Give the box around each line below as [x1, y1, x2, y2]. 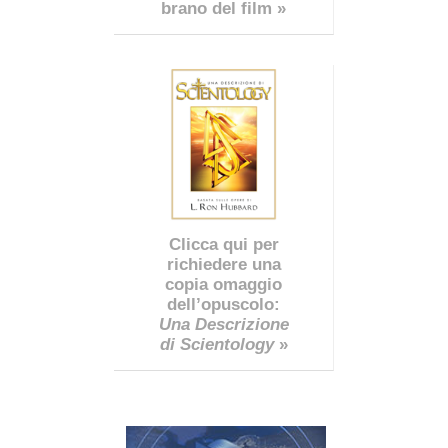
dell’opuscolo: [167, 294, 280, 314]
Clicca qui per [168, 234, 279, 254]
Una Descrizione [158, 314, 289, 334]
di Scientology [159, 334, 274, 354]
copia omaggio [165, 274, 282, 294]
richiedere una [166, 254, 281, 274]
